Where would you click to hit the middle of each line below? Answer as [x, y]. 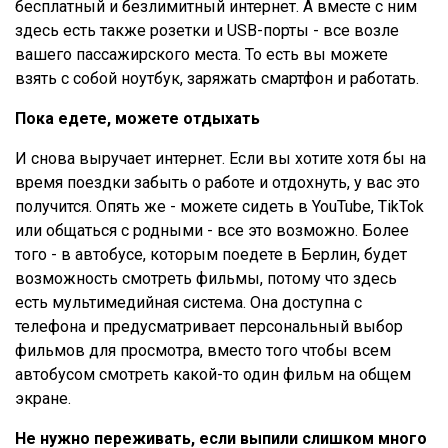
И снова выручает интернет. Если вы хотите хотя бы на [220, 158]
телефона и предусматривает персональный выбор [209, 326]
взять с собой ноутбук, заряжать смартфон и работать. [217, 78]
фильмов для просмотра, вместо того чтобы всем [203, 350]
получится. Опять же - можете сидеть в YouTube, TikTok [219, 206]
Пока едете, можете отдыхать [137, 118]
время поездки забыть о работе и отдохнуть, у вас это [217, 182]
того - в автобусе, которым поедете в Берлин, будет [211, 254]
